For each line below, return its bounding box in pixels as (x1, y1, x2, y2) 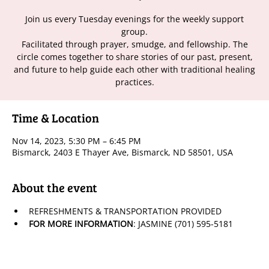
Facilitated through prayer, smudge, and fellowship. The (21, 38, 248, 50)
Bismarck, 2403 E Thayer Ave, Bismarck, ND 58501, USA (12, 146, 233, 158)
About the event (12, 178, 97, 196)
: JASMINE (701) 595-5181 (133, 217, 233, 229)
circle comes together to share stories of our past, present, (16, 50, 253, 62)
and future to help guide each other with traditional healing (14, 63, 255, 75)
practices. (115, 76, 154, 88)
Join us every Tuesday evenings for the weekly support (25, 13, 244, 25)
